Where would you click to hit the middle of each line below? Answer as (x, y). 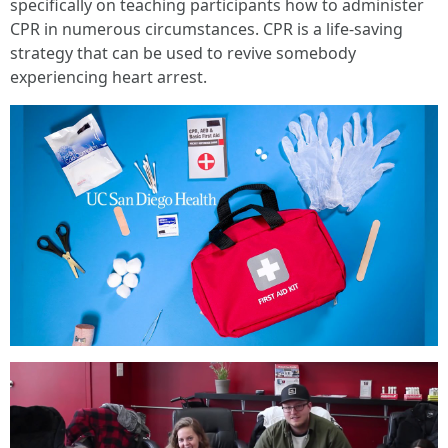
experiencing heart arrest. (108, 76)
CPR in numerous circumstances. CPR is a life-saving (206, 28)
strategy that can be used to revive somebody (183, 52)
